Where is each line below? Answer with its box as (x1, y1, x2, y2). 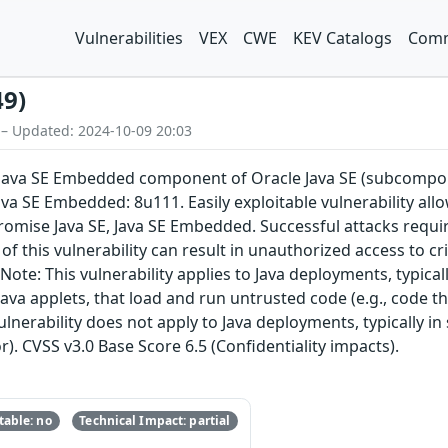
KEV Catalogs (293, 27, 392, 49)
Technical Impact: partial (79, 412, 231, 430)
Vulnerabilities (75, 27, 183, 49)
